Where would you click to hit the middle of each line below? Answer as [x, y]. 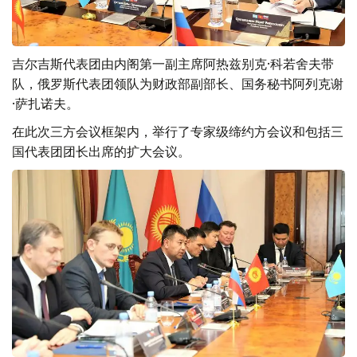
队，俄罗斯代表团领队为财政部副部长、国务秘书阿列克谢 [178, 84]
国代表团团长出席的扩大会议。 [101, 152]
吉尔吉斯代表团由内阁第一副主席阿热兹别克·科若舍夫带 [173, 64]
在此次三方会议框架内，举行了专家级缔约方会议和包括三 [178, 132]
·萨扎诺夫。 [45, 104]
